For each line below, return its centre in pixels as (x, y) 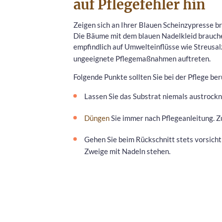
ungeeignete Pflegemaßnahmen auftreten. (142, 58)
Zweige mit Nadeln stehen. (127, 151)
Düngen (97, 118)
